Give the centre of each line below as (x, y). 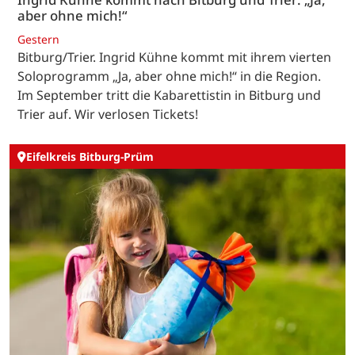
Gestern (38, 39)
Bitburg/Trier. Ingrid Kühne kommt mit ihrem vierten (174, 57)
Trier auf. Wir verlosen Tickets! (108, 114)
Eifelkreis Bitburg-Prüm (90, 157)
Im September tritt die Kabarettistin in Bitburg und (169, 95)
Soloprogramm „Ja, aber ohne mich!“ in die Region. (169, 76)
